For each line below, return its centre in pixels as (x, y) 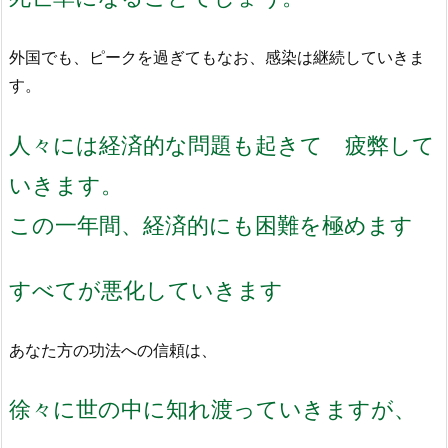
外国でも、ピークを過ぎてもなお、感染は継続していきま (217, 56)
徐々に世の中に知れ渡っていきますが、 (212, 409)
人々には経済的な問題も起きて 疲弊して (222, 144)
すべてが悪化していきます (146, 290)
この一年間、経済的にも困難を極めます (211, 224)
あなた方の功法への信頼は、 (113, 349)
